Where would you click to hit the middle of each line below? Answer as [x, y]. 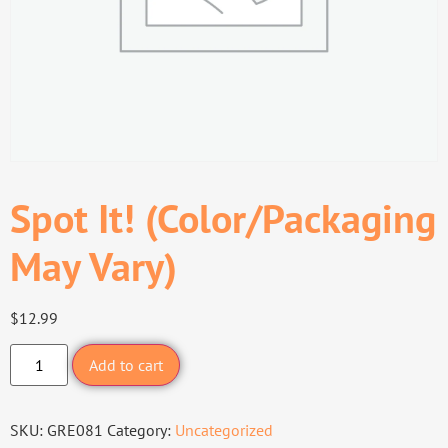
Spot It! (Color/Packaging [223, 217]
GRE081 [75, 429]
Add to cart [126, 364]
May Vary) [93, 265]
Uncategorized [224, 429]
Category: [141, 429]
